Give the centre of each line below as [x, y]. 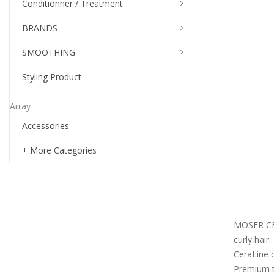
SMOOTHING [49, 52]
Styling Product [52, 76]
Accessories [46, 125]
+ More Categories [59, 150]
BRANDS [40, 28]
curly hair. [252, 239]
